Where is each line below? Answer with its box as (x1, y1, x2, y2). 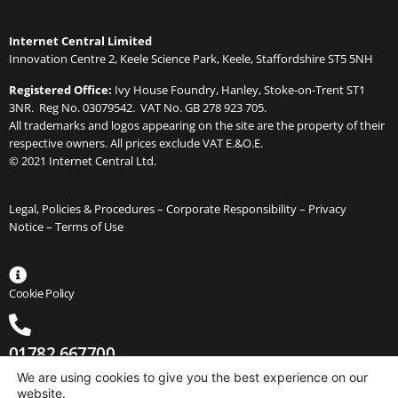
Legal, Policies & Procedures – (9, 201, 166, 218)
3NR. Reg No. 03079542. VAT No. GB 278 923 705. (9, 99, 272, 115)
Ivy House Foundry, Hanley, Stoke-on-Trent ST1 (115, 81, 365, 98)
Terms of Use (55, 219, 123, 235)
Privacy (308, 201, 346, 218)
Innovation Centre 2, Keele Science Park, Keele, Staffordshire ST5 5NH (9, 51, 373, 68)
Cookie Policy (9, 284, 76, 301)
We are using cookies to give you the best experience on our (17, 370, 368, 385)
